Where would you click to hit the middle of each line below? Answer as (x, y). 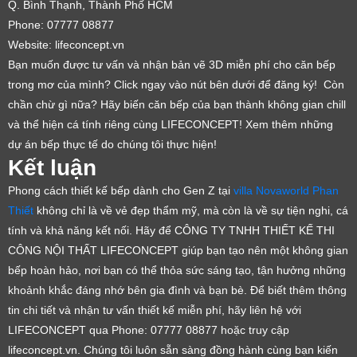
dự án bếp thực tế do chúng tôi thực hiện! (112, 144)
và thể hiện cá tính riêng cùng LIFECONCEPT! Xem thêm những (171, 124)
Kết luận (52, 168)
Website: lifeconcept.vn (66, 45)
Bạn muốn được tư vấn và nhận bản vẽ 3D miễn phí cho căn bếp (172, 65)
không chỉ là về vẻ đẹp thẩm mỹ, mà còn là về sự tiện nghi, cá (191, 210)
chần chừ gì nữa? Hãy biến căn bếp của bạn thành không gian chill (177, 104)
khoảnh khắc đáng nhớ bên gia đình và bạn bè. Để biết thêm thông (177, 290)
